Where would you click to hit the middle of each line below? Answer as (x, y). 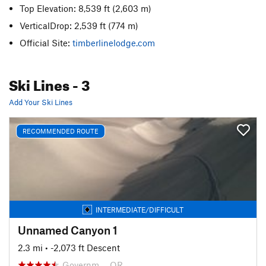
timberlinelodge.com (114, 42)
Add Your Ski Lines (41, 102)
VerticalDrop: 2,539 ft (64, 25)
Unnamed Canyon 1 (68, 230)
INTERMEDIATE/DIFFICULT (140, 209)
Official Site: (46, 42)
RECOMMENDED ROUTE (61, 131)
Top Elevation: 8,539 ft (66, 8)
